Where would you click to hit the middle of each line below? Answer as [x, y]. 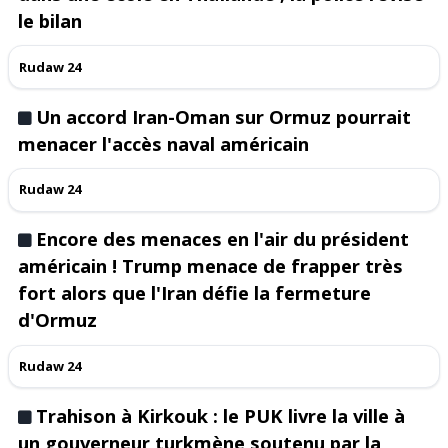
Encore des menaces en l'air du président [223, 239]
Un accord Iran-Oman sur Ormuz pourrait [224, 116]
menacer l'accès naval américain [164, 143]
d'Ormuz [58, 320]
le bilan [50, 21]
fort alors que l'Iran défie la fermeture [195, 293]
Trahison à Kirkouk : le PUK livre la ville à [221, 415]
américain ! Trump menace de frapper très [211, 266]
